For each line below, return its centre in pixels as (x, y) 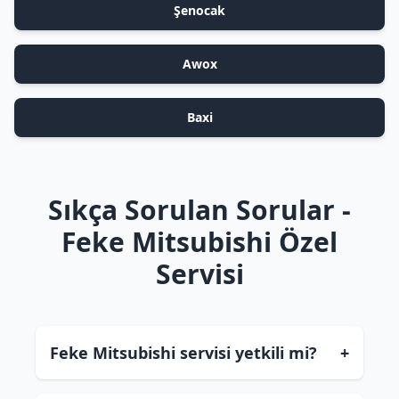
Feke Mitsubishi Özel (199, 242)
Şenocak (199, 10)
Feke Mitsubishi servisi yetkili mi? (183, 353)
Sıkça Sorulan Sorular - (199, 210)
